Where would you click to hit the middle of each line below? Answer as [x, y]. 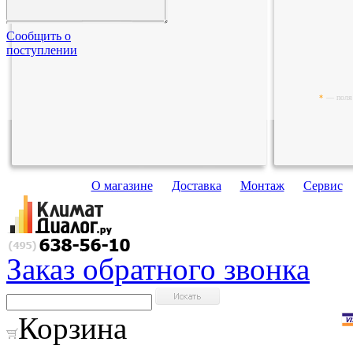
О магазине [122, 186]
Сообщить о [39, 36]
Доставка [196, 186]
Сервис [323, 186]
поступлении [42, 50]
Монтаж [262, 186]
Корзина [72, 328]
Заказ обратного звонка [158, 269]
